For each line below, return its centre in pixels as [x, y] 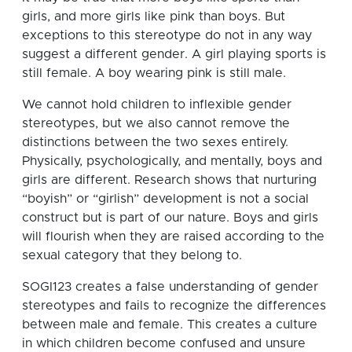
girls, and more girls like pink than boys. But [154, 16]
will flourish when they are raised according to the [173, 236]
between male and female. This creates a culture [170, 324]
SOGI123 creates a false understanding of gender [170, 286]
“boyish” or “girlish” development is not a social [165, 198]
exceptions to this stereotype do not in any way [167, 35]
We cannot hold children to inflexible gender [157, 104]
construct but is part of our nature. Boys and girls [170, 217]
